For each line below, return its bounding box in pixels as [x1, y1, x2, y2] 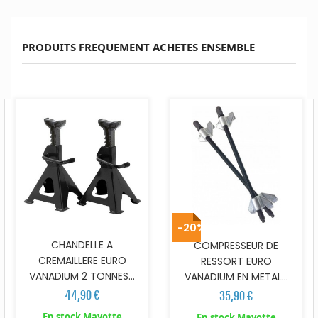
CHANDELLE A [51, 238, 113, 253]
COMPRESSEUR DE [194, 238, 278, 253]
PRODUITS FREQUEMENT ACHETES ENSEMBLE [22, 40, 255, 54]
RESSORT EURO [200, 254, 272, 268]
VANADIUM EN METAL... [184, 270, 288, 284]
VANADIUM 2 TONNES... [29, 269, 135, 284]
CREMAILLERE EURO [38, 253, 126, 268]
